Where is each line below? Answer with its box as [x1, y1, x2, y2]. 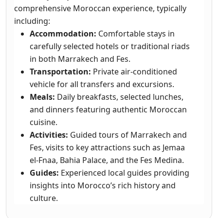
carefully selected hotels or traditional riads [30, 40, 190, 52]
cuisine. [30, 116, 57, 127]
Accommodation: [30, 28, 96, 39]
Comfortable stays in [96, 28, 175, 39]
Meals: [30, 91, 55, 102]
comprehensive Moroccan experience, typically [14, 2, 186, 14]
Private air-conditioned [91, 66, 177, 77]
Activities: [30, 129, 68, 140]
